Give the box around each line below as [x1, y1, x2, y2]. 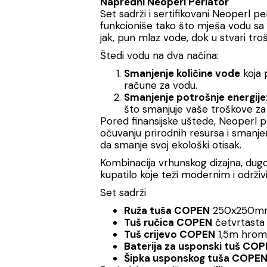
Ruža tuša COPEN [124, 204, 210, 217]
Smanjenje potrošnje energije [124, 91, 266, 104]
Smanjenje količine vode [124, 67, 240, 80]
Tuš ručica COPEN [124, 216, 212, 229]
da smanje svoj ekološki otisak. [100, 138, 241, 151]
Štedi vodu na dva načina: [100, 49, 219, 62]
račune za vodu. [124, 79, 197, 92]
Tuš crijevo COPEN [124, 228, 215, 241]
